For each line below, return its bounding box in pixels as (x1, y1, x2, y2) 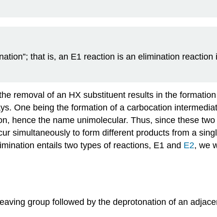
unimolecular (77, 115, 126, 125)
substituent (83, 90, 125, 100)
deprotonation (113, 197, 166, 207)
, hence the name (7, 115, 77, 125)
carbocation (127, 103, 172, 113)
